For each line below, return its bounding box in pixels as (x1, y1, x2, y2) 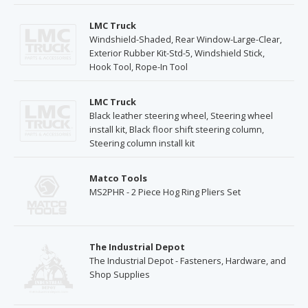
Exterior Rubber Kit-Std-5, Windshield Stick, (89, 46, 265, 59)
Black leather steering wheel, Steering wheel (89, 109, 273, 122)
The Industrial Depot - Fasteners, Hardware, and (89, 254, 286, 267)
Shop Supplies (89, 268, 150, 281)
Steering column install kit (89, 136, 195, 149)
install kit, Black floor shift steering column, (89, 122, 264, 135)
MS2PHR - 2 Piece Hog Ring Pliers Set (89, 185, 241, 198)
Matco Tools (89, 171, 147, 184)
